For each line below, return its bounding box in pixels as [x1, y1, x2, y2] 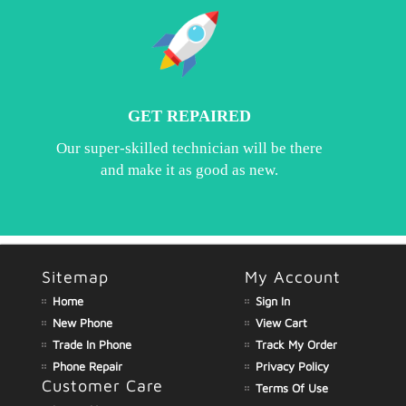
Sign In [256, 293, 291, 308]
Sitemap [42, 266, 110, 286]
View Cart [256, 314, 308, 330]
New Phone [53, 314, 113, 330]
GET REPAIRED [128, 106, 251, 125]
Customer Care [42, 375, 164, 395]
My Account [245, 266, 342, 286]
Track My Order [256, 336, 338, 352]
